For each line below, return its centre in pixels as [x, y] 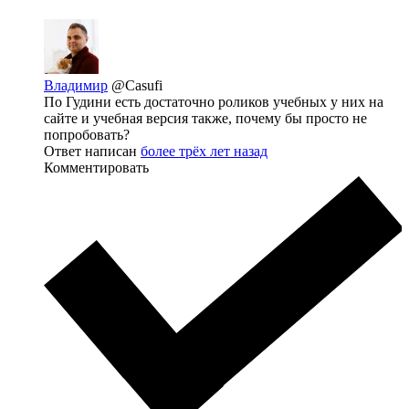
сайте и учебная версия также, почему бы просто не [205, 118]
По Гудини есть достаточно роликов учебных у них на [214, 101]
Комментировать [96, 167]
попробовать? [87, 134]
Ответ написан [92, 151]
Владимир [76, 85]
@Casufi [137, 85]
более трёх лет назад [204, 151]
